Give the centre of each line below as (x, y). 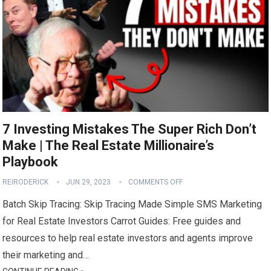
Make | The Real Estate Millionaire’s (109, 146)
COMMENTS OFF (156, 182)
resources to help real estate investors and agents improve (128, 238)
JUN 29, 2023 (89, 182)
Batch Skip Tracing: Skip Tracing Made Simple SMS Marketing (132, 204)
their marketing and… (46, 255)
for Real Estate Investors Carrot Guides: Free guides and (122, 221)
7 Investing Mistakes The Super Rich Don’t (130, 129)
